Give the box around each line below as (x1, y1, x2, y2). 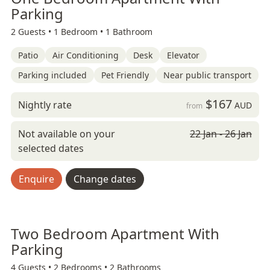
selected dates (18, 142, 84, 155)
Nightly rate (18, 98, 72, 111)
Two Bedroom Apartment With (11, 224, 219, 243)
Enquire (19, 172, 54, 186)
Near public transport (163, 69, 251, 81)
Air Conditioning (52, 49, 119, 61)
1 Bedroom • (54, 26, 105, 37)
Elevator (167, 49, 199, 61)
